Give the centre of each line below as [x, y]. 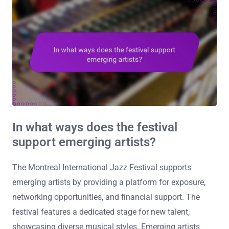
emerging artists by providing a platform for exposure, [109, 182]
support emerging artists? [84, 142]
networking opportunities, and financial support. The [106, 197]
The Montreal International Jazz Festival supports [102, 168]
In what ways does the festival [95, 128]
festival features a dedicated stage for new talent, [101, 212]
